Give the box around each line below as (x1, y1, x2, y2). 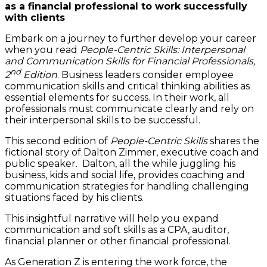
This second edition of (5, 135, 110, 147)
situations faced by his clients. (5, 192, 144, 204)
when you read (5, 44, 77, 55)
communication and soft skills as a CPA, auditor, (5, 224, 229, 236)
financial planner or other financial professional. (5, 235, 231, 247)
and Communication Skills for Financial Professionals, (5, 55, 255, 67)
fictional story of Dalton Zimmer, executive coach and (5, 147, 259, 159)
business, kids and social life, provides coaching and (5, 169, 245, 181)
